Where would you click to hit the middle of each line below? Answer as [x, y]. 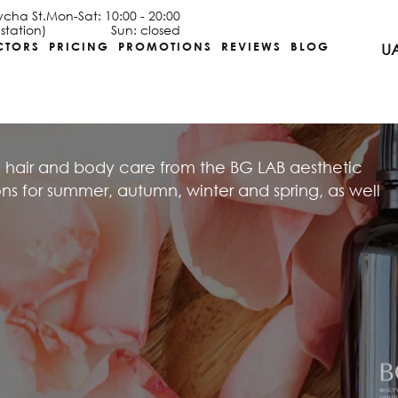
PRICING [80, 46]
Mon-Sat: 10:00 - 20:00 [114, 16]
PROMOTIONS [166, 46]
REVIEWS [252, 46]
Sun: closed [146, 30]
